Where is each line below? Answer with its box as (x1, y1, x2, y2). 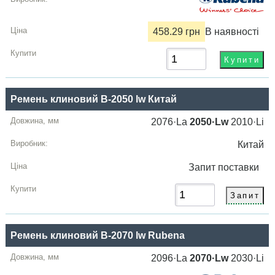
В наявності (205, 26, 260, 37)
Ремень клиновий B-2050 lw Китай (10, 94, 177, 105)
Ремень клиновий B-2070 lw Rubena (10, 230, 185, 241)
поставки (218, 162, 265, 173)
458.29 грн (153, 26, 201, 37)
